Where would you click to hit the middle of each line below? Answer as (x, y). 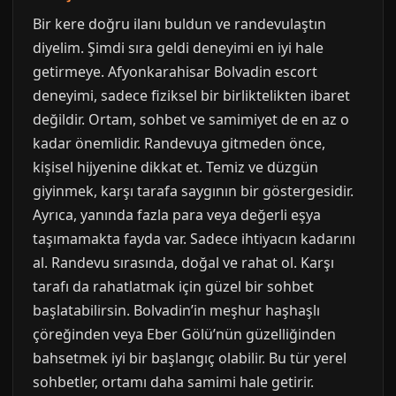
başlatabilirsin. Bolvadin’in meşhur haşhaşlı (176, 310)
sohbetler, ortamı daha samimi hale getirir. (173, 382)
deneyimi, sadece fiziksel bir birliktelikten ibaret (191, 95)
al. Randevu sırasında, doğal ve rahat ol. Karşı (183, 263)
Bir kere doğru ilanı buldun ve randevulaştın (179, 24)
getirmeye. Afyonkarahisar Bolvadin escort (175, 72)
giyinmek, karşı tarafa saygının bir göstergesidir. (193, 191)
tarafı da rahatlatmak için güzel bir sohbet (173, 286)
